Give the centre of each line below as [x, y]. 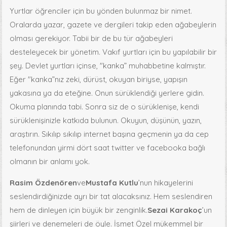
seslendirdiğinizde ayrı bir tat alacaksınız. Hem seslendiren [111, 196]
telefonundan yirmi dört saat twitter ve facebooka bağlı [108, 147]
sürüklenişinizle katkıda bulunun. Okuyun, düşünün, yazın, [106, 120]
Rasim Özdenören [44, 182]
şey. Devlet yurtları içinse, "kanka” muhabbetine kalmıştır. [108, 65]
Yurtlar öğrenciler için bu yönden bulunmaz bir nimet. [101, 11]
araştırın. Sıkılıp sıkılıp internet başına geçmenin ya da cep [109, 134]
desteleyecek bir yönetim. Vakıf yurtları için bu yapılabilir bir [113, 52]
